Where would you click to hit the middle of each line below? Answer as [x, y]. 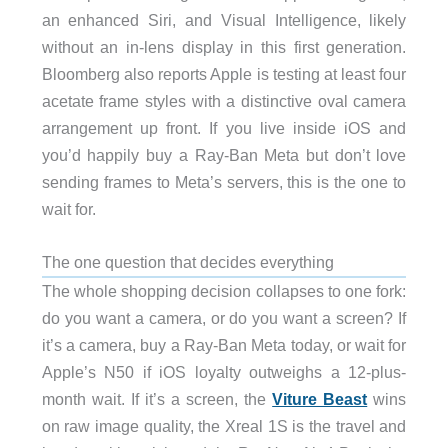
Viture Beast [320, 399]
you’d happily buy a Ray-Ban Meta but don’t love [224, 155]
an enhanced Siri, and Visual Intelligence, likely [224, 20]
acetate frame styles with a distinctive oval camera [224, 101]
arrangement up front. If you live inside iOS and [224, 128]
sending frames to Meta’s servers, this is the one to [224, 182]
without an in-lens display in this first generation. [224, 47]
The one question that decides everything [187, 262]
